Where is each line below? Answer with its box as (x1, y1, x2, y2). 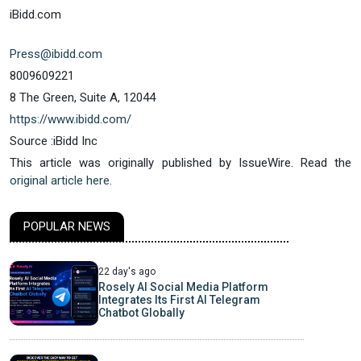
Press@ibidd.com (10, 47, 102, 62)
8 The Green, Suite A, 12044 (10, 90, 156, 106)
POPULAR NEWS (23, 219, 110, 234)
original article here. (10, 173, 112, 189)
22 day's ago (98, 266, 156, 278)
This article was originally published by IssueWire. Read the (10, 156, 351, 171)
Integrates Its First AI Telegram (98, 293, 260, 307)
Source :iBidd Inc (10, 134, 98, 149)
